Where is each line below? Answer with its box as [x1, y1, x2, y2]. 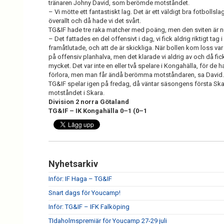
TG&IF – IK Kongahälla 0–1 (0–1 [48, 107, 147, 114]
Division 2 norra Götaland [48, 98, 129, 105]
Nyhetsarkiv [48, 158, 98, 169]
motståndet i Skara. [48, 89, 106, 96]
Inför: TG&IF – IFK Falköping [48, 203, 129, 210]
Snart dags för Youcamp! [48, 189, 120, 196]
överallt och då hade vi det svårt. [48, 17, 141, 24]
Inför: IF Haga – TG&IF [48, 175, 112, 182]
